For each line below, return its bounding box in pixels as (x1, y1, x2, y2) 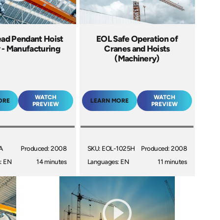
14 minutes (36, 158, 67, 166)
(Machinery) (114, 53, 160, 63)
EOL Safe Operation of (96, 33, 178, 44)
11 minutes (158, 158, 187, 166)
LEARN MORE (90, 97, 129, 104)
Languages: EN (87, 158, 129, 166)
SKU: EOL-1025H (87, 144, 135, 153)
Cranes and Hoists (104, 43, 170, 54)
